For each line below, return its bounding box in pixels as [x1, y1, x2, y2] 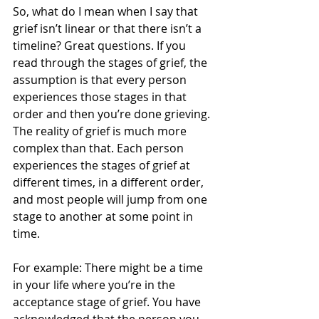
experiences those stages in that [13, 88, 189, 105]
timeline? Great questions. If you [13, 37, 189, 53]
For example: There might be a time [13, 259, 206, 276]
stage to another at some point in [13, 208, 196, 224]
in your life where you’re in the [13, 276, 178, 293]
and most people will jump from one [13, 191, 210, 207]
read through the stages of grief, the [13, 54, 210, 70]
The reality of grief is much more [13, 122, 189, 139]
